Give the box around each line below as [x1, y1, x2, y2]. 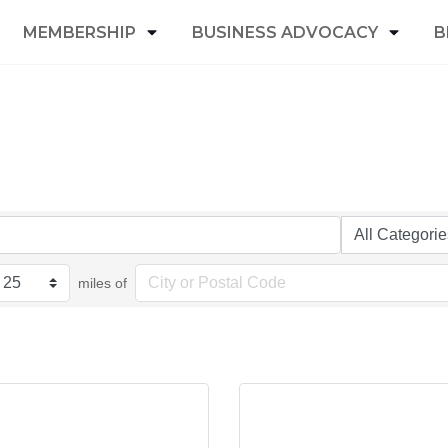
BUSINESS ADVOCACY [192, 22, 378, 42]
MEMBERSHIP [23, 22, 136, 42]
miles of [78, 275, 128, 291]
